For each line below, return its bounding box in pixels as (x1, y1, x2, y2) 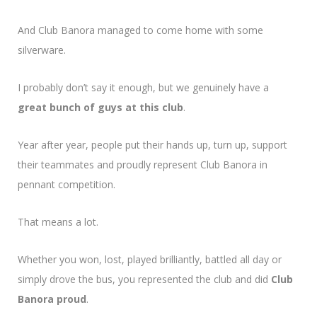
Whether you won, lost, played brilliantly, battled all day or (18, 252, 282, 266)
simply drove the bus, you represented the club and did (18, 272, 271, 286)
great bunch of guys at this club (18, 100, 183, 114)
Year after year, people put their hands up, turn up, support (18, 137, 287, 151)
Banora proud (18, 292, 86, 306)
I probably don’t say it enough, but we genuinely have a (18, 80, 269, 94)
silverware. (18, 42, 66, 57)
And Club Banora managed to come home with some (18, 23, 263, 37)
